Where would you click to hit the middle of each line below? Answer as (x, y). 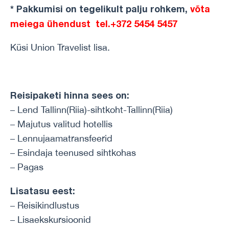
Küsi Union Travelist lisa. (60, 47)
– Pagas (27, 167)
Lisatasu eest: (43, 191)
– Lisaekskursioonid (51, 220)
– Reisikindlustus (45, 205)
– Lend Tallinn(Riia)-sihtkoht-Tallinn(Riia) (91, 110)
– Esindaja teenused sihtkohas (73, 153)
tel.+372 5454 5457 (135, 24)
